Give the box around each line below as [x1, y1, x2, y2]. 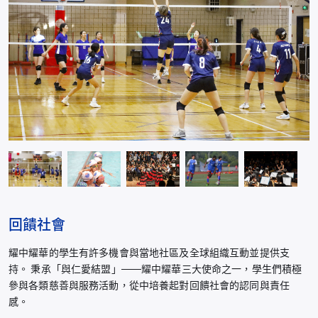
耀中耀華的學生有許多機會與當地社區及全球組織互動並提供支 [9, 247, 290, 260]
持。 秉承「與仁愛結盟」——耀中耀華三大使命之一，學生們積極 [9, 263, 302, 276]
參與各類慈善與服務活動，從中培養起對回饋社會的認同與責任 [9, 280, 290, 292]
